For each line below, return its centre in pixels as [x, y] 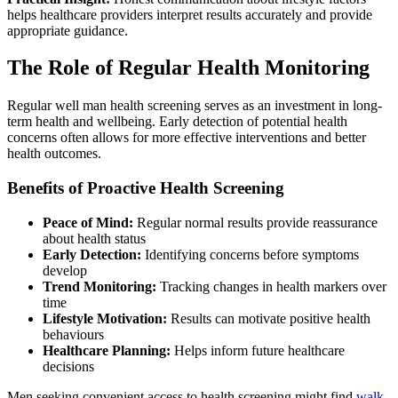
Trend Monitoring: [99, 286]
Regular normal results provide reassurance [255, 222]
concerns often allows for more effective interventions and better [187, 138]
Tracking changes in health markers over [271, 286]
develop [65, 270]
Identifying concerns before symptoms [250, 254]
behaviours [73, 334]
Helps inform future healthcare [258, 350]
